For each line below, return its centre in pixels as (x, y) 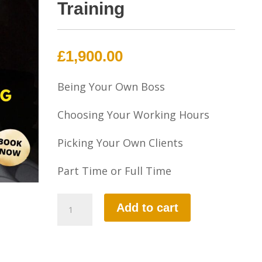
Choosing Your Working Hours (134, 115)
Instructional (89, 237)
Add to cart (148, 208)
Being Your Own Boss (111, 87)
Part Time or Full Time (115, 171)
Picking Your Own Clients (120, 143)
